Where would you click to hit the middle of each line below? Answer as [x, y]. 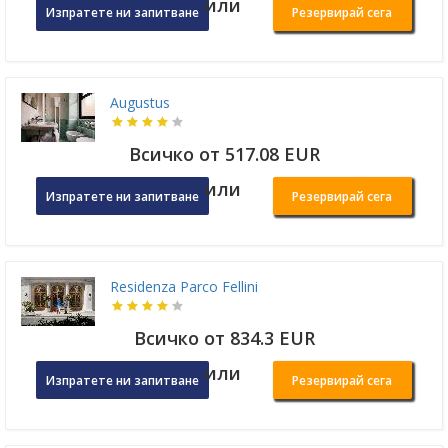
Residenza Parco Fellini [184, 287]
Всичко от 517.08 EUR [224, 154]
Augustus [140, 103]
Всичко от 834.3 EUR [224, 338]
